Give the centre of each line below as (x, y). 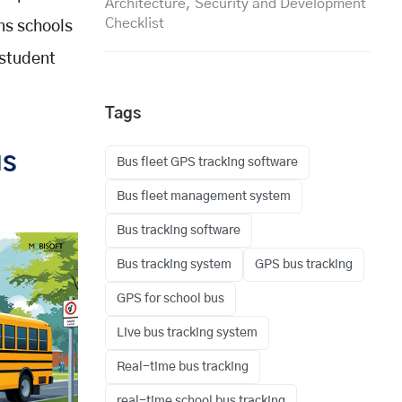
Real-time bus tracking (183, 367)
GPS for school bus (170, 299)
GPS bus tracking (304, 265)
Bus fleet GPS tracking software (207, 163)
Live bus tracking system (187, 333)
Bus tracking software (179, 231)
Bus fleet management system (204, 197)
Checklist (135, 24)
